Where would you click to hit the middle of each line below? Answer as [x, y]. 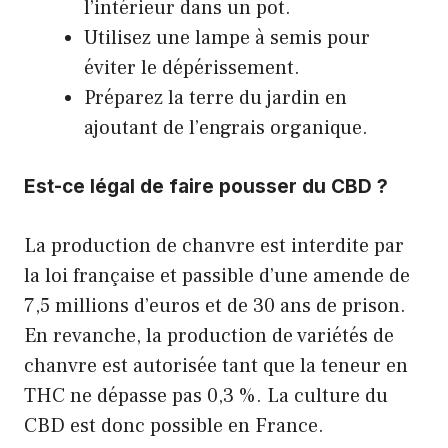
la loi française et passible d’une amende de [217, 275]
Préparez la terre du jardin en [215, 97]
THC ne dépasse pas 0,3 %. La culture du [206, 395]
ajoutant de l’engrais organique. [226, 127]
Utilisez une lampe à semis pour [227, 37]
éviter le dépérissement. [192, 67]
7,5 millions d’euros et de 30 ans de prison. [215, 305]
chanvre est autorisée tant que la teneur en [216, 365]
